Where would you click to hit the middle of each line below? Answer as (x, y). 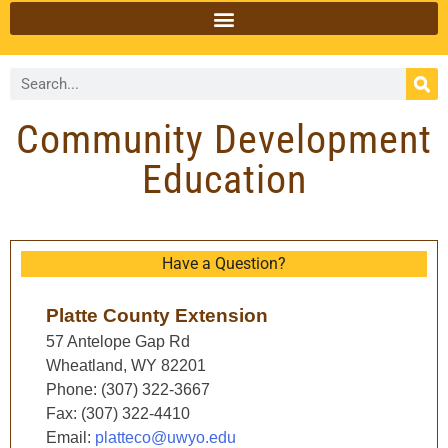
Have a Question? (224, 263)
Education (224, 179)
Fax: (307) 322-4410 (118, 413)
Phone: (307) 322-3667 (128, 389)
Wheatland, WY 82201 (126, 365)
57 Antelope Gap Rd (118, 341)
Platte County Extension (157, 315)
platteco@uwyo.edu (163, 437)
